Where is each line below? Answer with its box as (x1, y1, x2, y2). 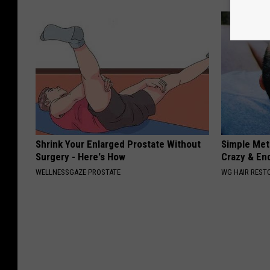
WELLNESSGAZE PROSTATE (36, 168, 121, 177)
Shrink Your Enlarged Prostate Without (36, 138, 201, 151)
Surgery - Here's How (36, 151, 125, 163)
